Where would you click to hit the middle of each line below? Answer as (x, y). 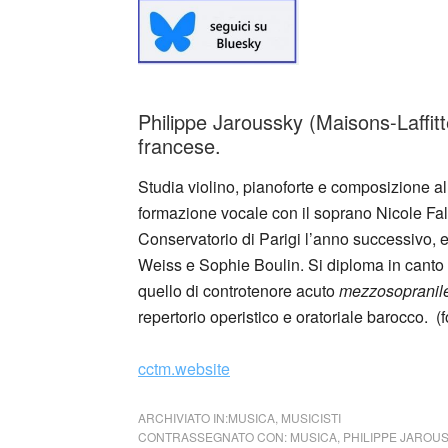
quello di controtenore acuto (238, 290)
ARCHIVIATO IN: (183, 417)
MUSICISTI (311, 417)
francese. (179, 145)
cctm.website (184, 368)
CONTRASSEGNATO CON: (214, 436)
